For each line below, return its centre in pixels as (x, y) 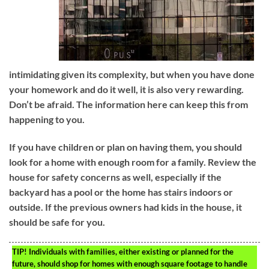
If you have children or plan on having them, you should (125, 147)
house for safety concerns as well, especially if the (115, 177)
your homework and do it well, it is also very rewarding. (126, 89)
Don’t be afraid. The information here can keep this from (128, 104)
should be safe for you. (57, 222)
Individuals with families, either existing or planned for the (130, 251)
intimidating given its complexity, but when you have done (132, 74)
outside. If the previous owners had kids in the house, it (125, 207)
